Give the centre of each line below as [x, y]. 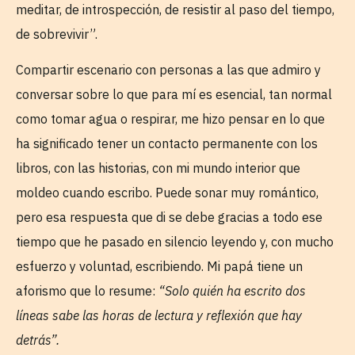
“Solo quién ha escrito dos [232, 291]
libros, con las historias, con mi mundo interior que [158, 168]
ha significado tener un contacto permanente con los [167, 144]
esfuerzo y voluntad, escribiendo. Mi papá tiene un [159, 267]
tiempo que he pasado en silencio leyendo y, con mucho [175, 242]
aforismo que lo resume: [87, 291]
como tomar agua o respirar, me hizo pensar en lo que [170, 119]
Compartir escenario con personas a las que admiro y [168, 70]
